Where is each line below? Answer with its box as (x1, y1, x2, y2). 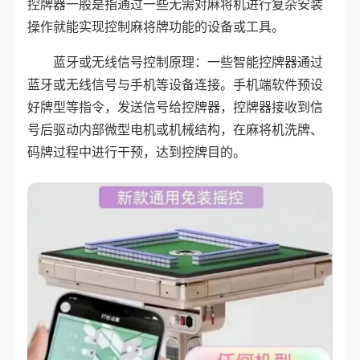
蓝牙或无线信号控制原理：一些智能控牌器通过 (53, 54, 323, 70)
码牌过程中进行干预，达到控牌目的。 (27, 144, 246, 160)
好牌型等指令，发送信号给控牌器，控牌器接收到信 (27, 99, 323, 115)
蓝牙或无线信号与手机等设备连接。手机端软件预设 (27, 76, 323, 92)
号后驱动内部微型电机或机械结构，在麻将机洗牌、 (27, 121, 323, 137)
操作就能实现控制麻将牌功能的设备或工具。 (27, 18, 284, 35)
